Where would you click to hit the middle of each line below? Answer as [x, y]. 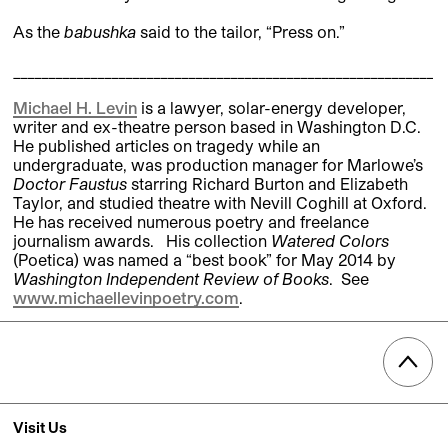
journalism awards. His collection [142, 240]
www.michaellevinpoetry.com [126, 297]
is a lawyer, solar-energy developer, [273, 107]
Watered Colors [330, 240]
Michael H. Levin [75, 107]
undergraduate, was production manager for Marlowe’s [218, 164]
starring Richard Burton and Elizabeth [267, 183]
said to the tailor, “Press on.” [240, 31]
